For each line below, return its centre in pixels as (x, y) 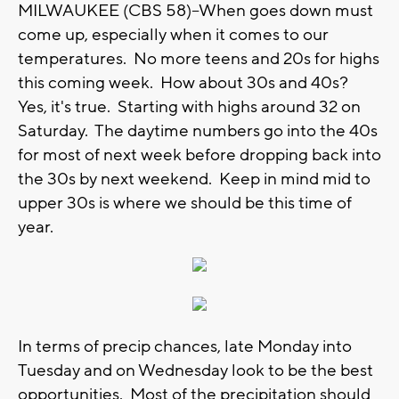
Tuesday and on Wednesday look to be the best (195, 370)
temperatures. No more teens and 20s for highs (199, 58)
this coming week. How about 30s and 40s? (185, 82)
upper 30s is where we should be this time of (185, 203)
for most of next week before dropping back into (199, 155)
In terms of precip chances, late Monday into (185, 346)
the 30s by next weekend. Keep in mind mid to (194, 179)
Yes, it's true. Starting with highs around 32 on (189, 106)
